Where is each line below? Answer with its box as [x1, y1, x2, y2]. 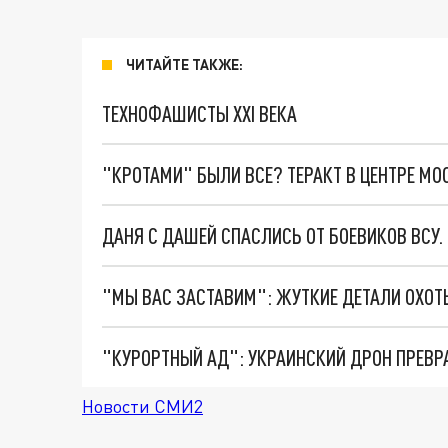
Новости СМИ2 [82, 395, 203, 417]
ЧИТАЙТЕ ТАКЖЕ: [126, 56, 243, 73]
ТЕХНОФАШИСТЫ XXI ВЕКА [102, 100, 297, 127]
